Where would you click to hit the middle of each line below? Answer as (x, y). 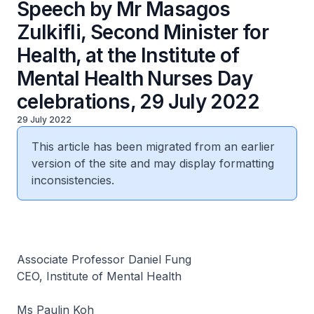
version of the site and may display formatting (153, 163)
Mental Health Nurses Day (135, 78)
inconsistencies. (73, 180)
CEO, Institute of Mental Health (99, 276)
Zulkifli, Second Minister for (143, 32)
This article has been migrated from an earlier (153, 146)
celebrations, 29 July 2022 (138, 102)
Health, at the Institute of (128, 55)
